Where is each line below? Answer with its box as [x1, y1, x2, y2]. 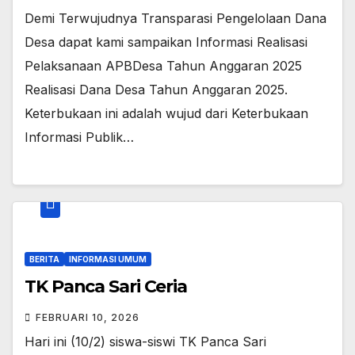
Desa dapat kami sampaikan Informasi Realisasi [25, 33, 307, 50]
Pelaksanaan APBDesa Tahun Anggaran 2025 [25, 57, 302, 74]
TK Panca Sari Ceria [25, 276, 188, 298]
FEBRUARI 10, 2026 [36, 311, 139, 324]
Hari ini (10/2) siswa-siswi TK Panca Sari [25, 334, 266, 350]
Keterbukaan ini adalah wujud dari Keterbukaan [25, 105, 308, 121]
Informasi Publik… [25, 128, 134, 145]
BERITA [29, 254, 59, 265]
